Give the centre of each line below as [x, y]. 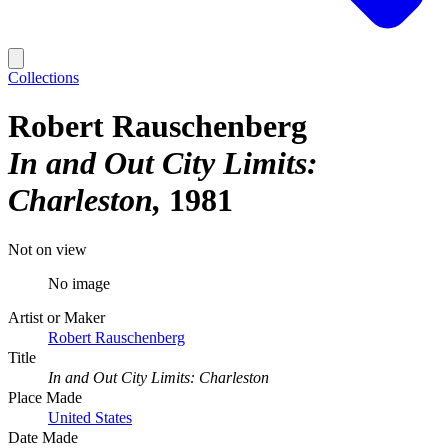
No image [79, 283]
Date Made [43, 437]
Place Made [45, 397]
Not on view [47, 249]
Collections [43, 77]
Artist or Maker [56, 317]
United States [90, 417]
